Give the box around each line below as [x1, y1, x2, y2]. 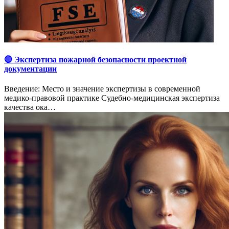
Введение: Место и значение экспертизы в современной [4, 84, 200, 94]
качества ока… [4, 103, 56, 112]
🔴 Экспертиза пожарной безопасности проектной [4, 55, 187, 64]
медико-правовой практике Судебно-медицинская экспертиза [4, 94, 220, 103]
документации [4, 64, 57, 74]
